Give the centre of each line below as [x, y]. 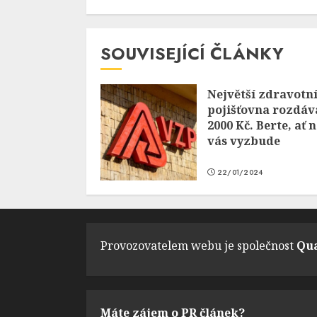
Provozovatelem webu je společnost [198, 246]
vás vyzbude [244, 141]
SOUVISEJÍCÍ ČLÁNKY [192, 54]
